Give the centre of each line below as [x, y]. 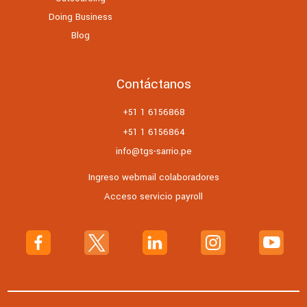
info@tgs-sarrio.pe [153, 151]
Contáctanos [153, 84]
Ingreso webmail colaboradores [153, 177]
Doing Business [81, 17]
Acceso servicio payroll [153, 197]
